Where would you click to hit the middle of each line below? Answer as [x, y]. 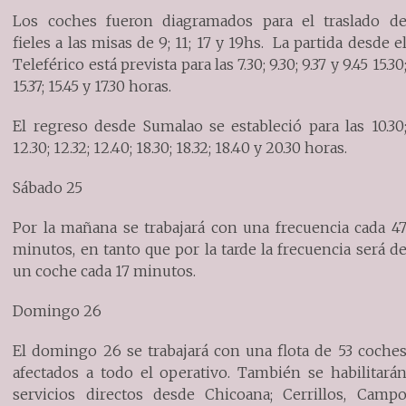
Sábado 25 [48, 187]
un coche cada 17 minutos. [105, 271]
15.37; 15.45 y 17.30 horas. [92, 86]
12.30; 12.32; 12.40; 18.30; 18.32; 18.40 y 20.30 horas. [180, 147]
